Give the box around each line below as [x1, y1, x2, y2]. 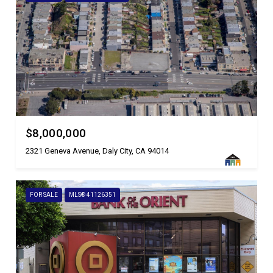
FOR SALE [30, 191, 58, 198]
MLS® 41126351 [69, 191, 116, 198]
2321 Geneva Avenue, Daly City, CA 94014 [26, 146, 169, 155]
